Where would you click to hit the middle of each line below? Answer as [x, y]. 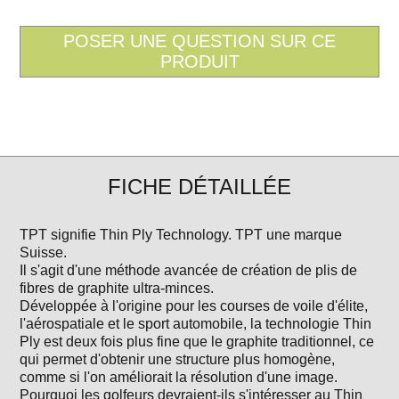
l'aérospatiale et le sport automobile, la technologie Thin [196, 324]
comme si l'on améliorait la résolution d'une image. [179, 378]
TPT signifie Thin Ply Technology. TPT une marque [181, 235]
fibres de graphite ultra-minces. [117, 289]
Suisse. [44, 253]
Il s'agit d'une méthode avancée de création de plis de [189, 271]
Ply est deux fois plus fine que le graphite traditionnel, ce [197, 342]
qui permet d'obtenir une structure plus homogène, [178, 360]
